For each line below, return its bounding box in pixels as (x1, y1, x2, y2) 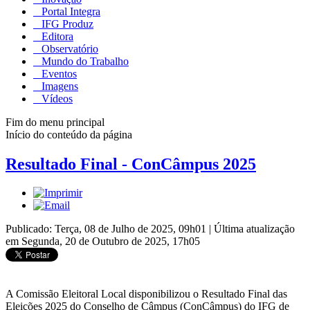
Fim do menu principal (6, 116, 104, 128)
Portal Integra (39, 5, 100, 17)
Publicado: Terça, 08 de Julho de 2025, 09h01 (6, 223, 209, 235)
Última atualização (214, 223, 295, 235)
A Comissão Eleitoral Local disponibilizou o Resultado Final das (6, 288, 287, 300)
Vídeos (39, 92, 73, 104)
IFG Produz (39, 17, 93, 30)
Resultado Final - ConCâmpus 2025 (6, 154, 256, 173)
